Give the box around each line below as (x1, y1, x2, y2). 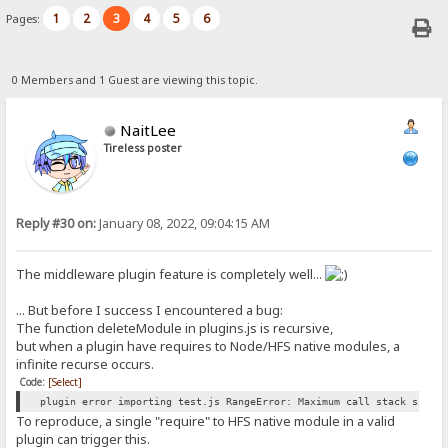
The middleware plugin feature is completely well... (16, 265, 326, 284)
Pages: (6, 11, 44, 27)
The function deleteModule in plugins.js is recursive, (16, 319, 334, 338)
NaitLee (120, 119, 177, 140)
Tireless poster (104, 140, 183, 155)
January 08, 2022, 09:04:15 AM (96, 214, 271, 232)
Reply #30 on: (16, 214, 97, 232)
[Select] (48, 375, 83, 390)
